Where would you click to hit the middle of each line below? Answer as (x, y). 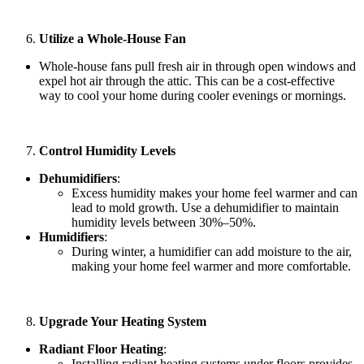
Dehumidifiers (78, 178)
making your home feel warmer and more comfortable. (211, 266)
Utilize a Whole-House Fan (113, 38)
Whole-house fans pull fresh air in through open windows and (197, 66)
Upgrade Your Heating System (123, 321)
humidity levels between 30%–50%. (164, 222)
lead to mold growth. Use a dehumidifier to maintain (205, 207)
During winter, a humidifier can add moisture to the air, (212, 251)
